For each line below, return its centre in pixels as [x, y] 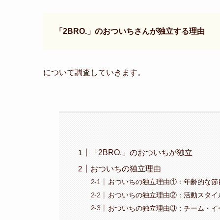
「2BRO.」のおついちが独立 [142, 152]
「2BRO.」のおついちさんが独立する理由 [130, 31]
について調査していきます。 [94, 72]
